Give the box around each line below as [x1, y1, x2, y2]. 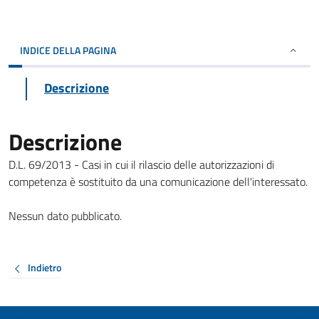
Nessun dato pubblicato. [9, 207, 122, 224]
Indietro [28, 260, 61, 276]
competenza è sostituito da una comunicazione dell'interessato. [9, 173, 308, 190]
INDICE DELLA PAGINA [20, 43, 116, 58]
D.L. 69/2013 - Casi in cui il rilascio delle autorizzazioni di [9, 156, 274, 173]
